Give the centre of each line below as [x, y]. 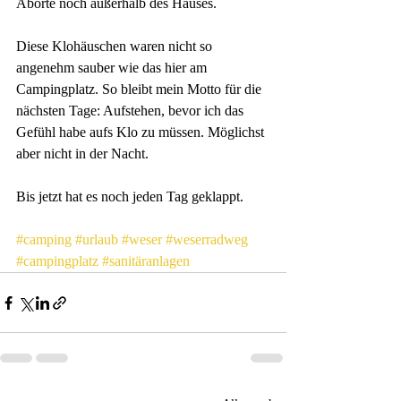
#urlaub [97, 239]
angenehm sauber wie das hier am [113, 68]
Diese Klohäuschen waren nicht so [116, 46]
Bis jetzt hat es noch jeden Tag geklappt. [132, 196]
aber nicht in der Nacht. [84, 154]
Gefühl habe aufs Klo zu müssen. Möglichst [142, 132]
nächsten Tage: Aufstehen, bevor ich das [132, 111]
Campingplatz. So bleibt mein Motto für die [141, 89]
